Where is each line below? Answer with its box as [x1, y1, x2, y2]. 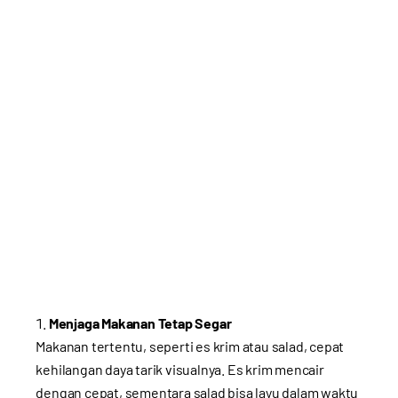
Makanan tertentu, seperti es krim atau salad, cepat [36, 337, 345, 354]
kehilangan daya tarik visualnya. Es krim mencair [36, 360, 324, 378]
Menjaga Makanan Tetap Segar [48, 314, 232, 331]
